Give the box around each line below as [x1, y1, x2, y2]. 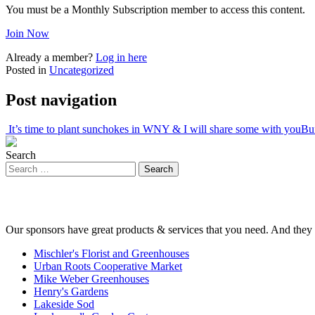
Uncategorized [49, 63, 114, 76]
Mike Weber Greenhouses [34, 273, 149, 285]
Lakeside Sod [34, 298, 94, 311]
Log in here [96, 51, 147, 63]
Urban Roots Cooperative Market [34, 260, 182, 273]
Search [6, 149, 36, 162]
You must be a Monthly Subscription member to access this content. [6, 3, 305, 15]
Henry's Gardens [34, 285, 108, 298]
